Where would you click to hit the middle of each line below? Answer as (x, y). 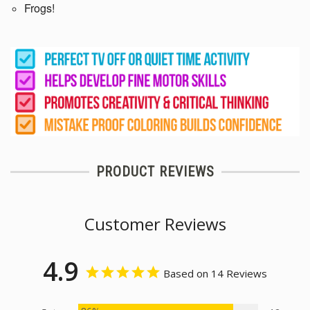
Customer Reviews (155, 224)
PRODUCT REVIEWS (155, 172)
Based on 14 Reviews (215, 274)
